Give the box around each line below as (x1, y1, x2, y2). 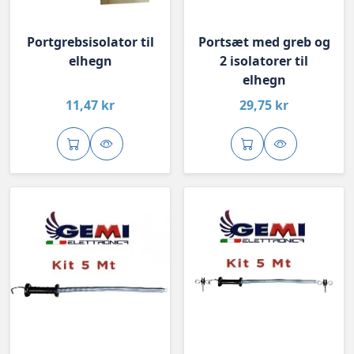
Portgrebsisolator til (26, 33, 154, 51)
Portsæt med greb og (198, 33, 330, 51)
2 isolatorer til (220, 52, 308, 70)
